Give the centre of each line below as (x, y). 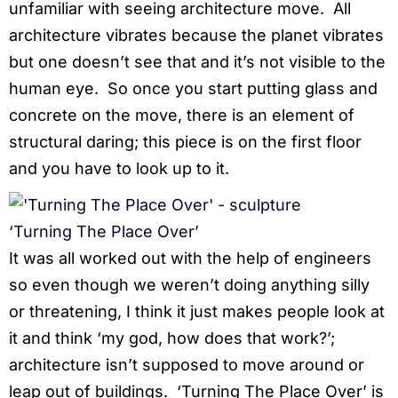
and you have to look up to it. (119, 168)
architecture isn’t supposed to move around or (187, 364)
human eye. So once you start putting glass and (193, 88)
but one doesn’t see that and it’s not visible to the (197, 61)
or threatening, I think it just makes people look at (197, 311)
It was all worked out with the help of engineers (190, 258)
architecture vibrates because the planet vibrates (196, 35)
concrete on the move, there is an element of (182, 115)
